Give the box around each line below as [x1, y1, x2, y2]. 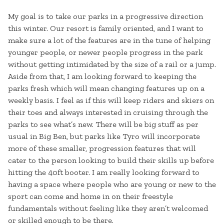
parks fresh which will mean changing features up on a [8, 83, 204, 93]
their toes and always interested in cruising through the [8, 107, 208, 117]
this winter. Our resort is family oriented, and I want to [8, 23, 203, 33]
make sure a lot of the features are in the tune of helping [8, 35, 210, 45]
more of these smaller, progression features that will [8, 143, 196, 153]
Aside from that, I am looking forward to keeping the [8, 71, 196, 81]
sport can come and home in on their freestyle [8, 191, 173, 201]
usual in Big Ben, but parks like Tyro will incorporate [8, 131, 200, 141]
